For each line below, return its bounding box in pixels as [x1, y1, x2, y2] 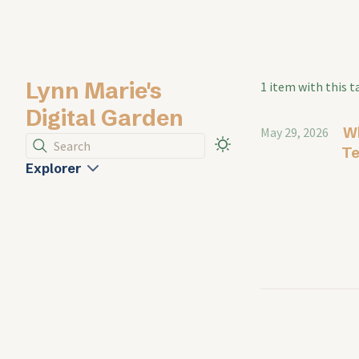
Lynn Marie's [26, 77, 162, 104]
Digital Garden [26, 104, 184, 131]
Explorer [26, 160, 81, 176]
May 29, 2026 [260, 124, 329, 140]
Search [54, 137, 91, 154]
